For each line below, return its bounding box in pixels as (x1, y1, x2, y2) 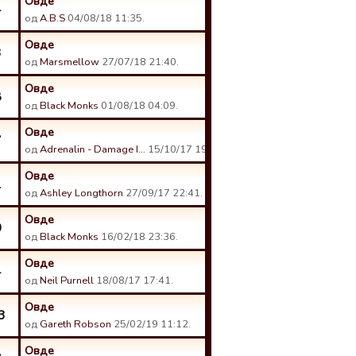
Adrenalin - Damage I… (40, 142, 145, 157)
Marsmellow (40, 55, 99, 69)
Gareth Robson (40, 317, 111, 331)
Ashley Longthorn (40, 186, 123, 200)
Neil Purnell (40, 273, 94, 288)
